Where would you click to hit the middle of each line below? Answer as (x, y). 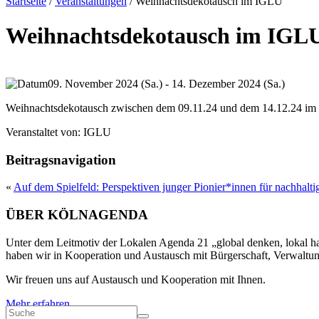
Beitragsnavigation (61, 159)
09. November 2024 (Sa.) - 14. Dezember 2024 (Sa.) (166, 83)
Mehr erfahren (38, 303)
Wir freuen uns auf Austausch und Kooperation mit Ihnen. (136, 279)
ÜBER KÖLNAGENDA (77, 215)
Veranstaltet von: (43, 132)
